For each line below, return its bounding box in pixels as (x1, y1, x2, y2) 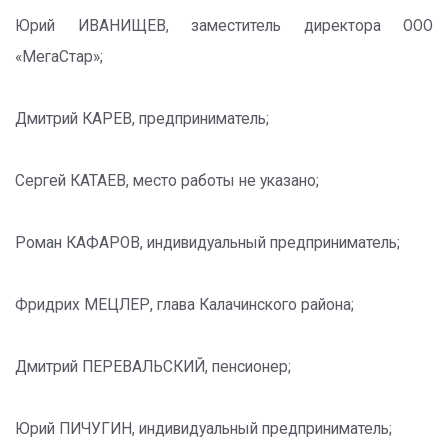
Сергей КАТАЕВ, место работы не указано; (15, 172, 319, 190)
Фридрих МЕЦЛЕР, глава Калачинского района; (15, 296, 354, 314)
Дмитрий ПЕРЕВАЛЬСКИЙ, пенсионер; (15, 358, 291, 376)
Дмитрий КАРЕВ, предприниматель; (15, 110, 269, 128)
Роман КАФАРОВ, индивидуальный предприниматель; (15, 234, 400, 252)
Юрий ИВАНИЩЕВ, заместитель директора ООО (15, 17, 433, 35)
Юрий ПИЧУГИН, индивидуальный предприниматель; (15, 420, 392, 438)
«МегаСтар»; (15, 48, 103, 66)
